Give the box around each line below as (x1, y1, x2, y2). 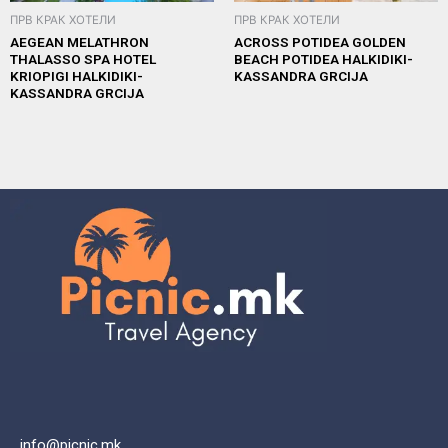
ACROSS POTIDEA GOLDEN (234, 33, 406, 50)
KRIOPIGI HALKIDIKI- (10, 67, 143, 84)
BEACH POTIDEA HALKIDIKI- (234, 50, 413, 67)
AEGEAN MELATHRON (10, 33, 149, 50)
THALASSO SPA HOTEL (10, 50, 156, 67)
